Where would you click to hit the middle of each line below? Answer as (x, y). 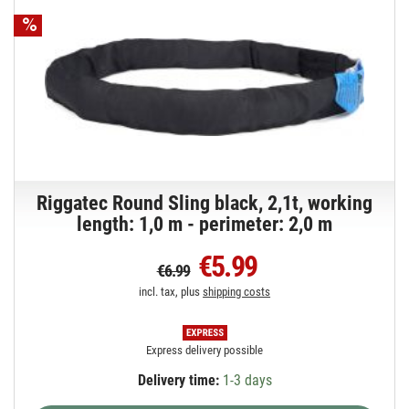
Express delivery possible (205, 350)
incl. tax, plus (171, 291)
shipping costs (237, 291)
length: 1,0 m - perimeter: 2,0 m (205, 224)
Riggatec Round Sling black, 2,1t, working (205, 203)
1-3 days (245, 380)
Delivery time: (178, 380)
